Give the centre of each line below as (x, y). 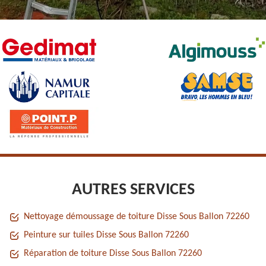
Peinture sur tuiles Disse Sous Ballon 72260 (106, 235)
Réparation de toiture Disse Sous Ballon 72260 (113, 254)
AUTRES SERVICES (133, 190)
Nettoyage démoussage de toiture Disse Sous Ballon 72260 (137, 217)
